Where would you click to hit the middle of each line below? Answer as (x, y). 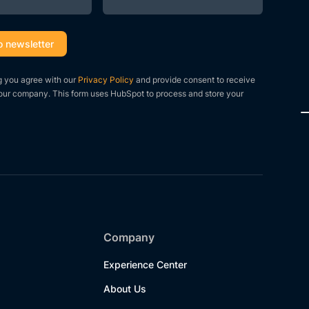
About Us (125, 289)
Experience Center (146, 265)
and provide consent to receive (194, 80)
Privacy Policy (106, 80)
